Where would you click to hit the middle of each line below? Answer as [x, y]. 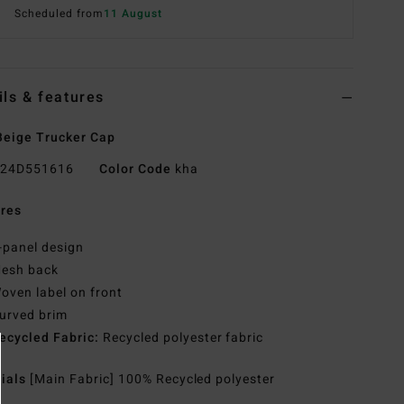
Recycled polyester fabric [181, 338]
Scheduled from [59, 14]
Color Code [135, 170]
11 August [133, 14]
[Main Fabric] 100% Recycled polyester [153, 380]
